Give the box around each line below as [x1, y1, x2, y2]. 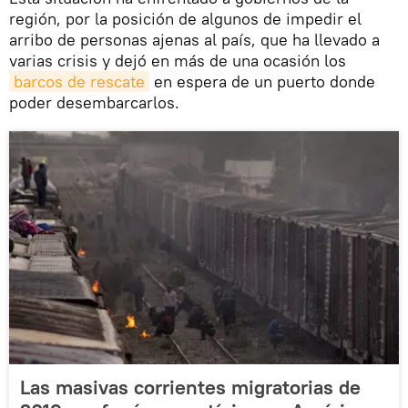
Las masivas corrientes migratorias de [20, 374, 361, 401]
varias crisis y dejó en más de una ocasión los [9, 50, 346, 72]
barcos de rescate [14, 71, 145, 93]
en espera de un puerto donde [149, 71, 375, 93]
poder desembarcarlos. [9, 92, 179, 114]
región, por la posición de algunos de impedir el [9, 8, 362, 30]
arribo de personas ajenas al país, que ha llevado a [9, 29, 380, 51]
